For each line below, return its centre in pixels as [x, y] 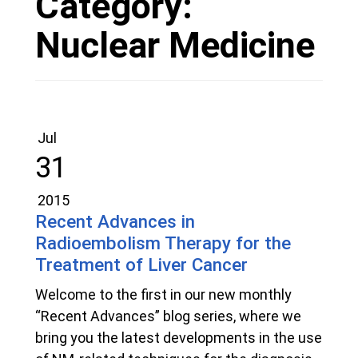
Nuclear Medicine [175, 46]
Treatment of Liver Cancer [141, 265]
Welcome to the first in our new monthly [163, 295]
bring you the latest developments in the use [179, 338]
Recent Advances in [115, 222]
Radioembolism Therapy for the [163, 243]
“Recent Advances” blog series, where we [168, 316]
